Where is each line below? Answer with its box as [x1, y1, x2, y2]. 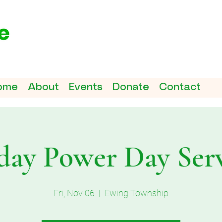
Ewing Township [105, 188, 168, 198]
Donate [112, 82, 149, 92]
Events [69, 82, 103, 92]
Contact [159, 82, 201, 92]
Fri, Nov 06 [54, 188, 95, 198]
